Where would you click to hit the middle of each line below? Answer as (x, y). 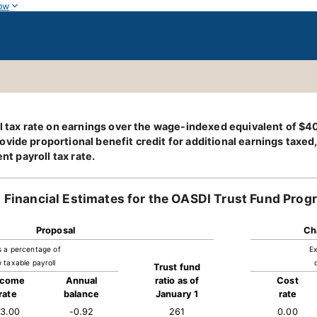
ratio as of (177, 281)
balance (81, 294)
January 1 (177, 294)
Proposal (56, 230)
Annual (81, 281)
